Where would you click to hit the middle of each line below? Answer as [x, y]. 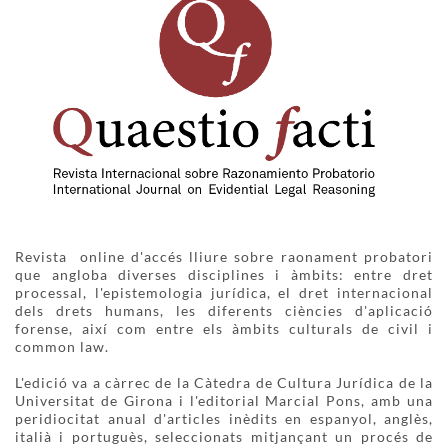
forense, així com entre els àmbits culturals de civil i [224, 329]
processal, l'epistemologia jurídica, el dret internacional [224, 293]
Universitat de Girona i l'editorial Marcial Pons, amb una [224, 401]
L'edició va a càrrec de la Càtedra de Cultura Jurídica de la [224, 383]
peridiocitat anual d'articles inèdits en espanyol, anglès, [224, 419]
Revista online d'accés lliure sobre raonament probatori [224, 257]
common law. [62, 347]
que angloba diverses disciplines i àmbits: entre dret [224, 275]
